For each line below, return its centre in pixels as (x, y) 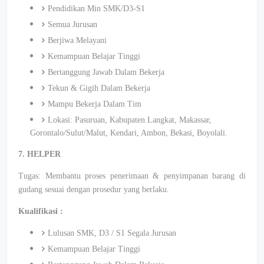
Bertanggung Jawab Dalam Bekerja (106, 72)
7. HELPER (39, 154)
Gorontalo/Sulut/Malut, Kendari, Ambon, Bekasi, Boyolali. (129, 133)
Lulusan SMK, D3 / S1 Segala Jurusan (112, 233)
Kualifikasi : (41, 211)
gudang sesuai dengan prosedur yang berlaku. (94, 189)
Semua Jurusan (72, 24)
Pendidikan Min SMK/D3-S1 (96, 9)
